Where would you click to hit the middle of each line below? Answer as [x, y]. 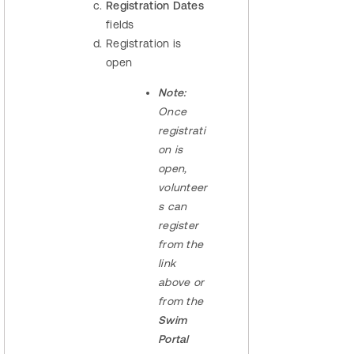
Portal [173, 339]
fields [120, 25]
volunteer [183, 188]
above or [181, 282]
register [179, 226]
